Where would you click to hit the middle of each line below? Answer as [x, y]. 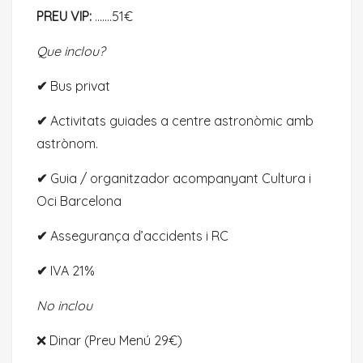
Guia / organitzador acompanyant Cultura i [179, 178]
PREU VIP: [64, 16]
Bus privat [79, 85]
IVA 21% [71, 270]
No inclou [64, 305]
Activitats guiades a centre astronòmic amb [180, 120]
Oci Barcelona [79, 201]
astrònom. [67, 143]
